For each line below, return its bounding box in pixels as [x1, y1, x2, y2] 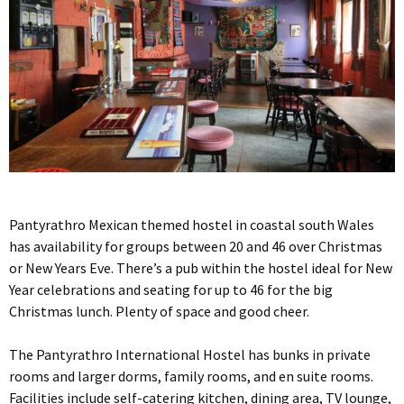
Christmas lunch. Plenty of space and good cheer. [9, 301, 309, 320]
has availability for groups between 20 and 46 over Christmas [9, 236, 382, 255]
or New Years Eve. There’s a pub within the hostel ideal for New [9, 258, 392, 277]
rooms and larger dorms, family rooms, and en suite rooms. [9, 366, 373, 385]
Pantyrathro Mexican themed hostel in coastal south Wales [9, 215, 374, 234]
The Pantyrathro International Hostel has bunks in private [9, 344, 371, 363]
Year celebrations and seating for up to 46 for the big [9, 280, 333, 298]
